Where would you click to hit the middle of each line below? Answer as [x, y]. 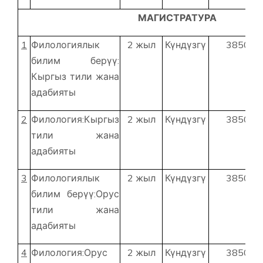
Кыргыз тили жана [75, 77]
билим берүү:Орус [75, 194]
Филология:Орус [69, 253]
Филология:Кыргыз [75, 119]
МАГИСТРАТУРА [177, 18]
